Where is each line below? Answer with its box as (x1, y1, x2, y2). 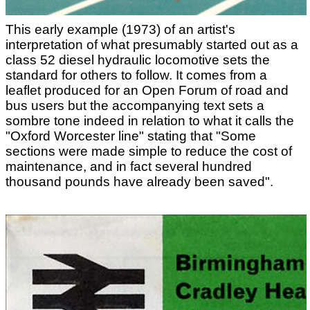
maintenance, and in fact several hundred (6, 159, 252, 174)
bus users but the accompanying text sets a (6, 98, 264, 113)
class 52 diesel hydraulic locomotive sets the (6, 53, 270, 67)
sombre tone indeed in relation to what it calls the (6, 113, 294, 128)
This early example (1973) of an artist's (6, 22, 235, 37)
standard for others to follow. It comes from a (6, 68, 267, 82)
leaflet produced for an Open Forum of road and (6, 83, 289, 98)
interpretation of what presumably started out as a (6, 37, 298, 52)
